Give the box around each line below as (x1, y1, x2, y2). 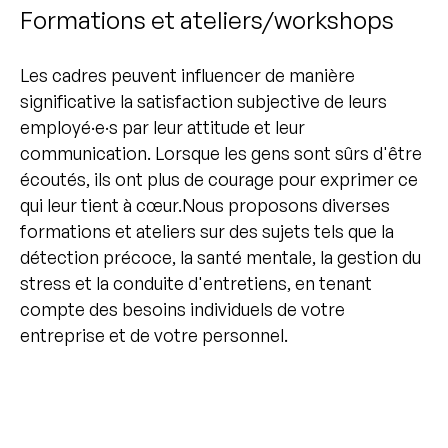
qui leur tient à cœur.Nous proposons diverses (20, 193, 390, 216)
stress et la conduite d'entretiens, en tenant (20, 271, 372, 294)
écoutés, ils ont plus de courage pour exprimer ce (20, 167, 418, 190)
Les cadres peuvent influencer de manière (20, 63, 355, 86)
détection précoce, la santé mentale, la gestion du (20, 245, 421, 268)
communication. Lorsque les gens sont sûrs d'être (20, 141, 422, 164)
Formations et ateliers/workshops (20, 5, 394, 36)
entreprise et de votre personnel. (20, 323, 288, 346)
